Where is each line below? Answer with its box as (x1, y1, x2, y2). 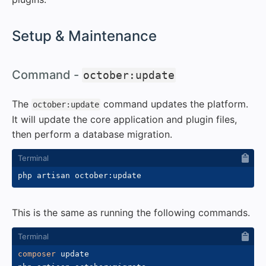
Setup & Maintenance (12, 27, 157, 45)
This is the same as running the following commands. (12, 206, 250, 218)
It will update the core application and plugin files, (12, 113, 237, 125)
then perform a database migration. (12, 128, 172, 140)
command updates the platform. (100, 97, 248, 110)
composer (18, 249, 56, 258)
